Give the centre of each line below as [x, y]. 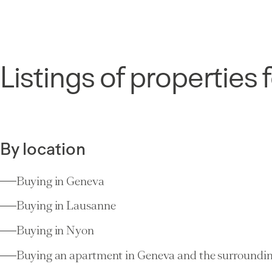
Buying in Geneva [60, 181]
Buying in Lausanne [66, 206]
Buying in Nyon [55, 231]
